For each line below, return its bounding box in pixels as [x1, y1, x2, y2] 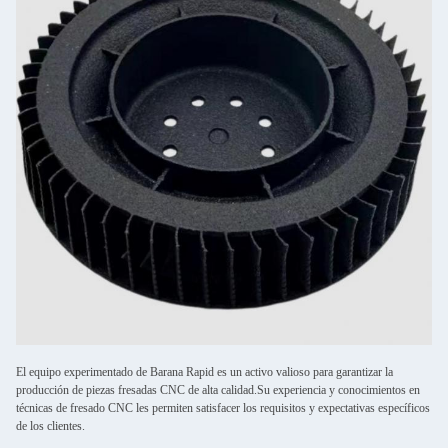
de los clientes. [16, 419, 85, 433]
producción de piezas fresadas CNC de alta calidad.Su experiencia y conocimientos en [16, 383, 420, 397]
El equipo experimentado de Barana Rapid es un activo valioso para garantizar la [16, 365, 393, 379]
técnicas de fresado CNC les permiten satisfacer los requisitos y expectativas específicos [16, 401, 430, 415]
